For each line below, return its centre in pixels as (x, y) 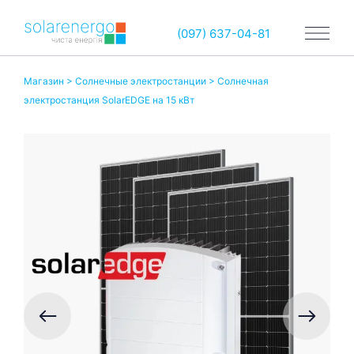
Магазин (44, 81)
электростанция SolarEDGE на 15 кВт (109, 100)
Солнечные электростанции (141, 81)
